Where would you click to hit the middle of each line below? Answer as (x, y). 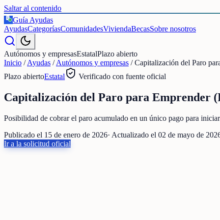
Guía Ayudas (33, 20)
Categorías (44, 29)
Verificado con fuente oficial (121, 76)
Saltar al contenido (33, 8)
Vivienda (117, 29)
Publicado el (24, 135)
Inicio (13, 63)
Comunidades (82, 29)
